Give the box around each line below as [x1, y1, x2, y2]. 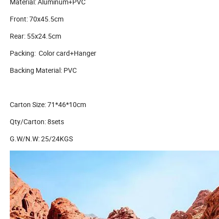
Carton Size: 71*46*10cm [10, 100, 86, 109]
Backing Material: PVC [10, 66, 77, 75]
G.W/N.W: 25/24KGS [10, 134, 73, 144]
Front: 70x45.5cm [10, 14, 66, 24]
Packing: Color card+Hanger [10, 48, 102, 58]
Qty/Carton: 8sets [10, 117, 64, 127]
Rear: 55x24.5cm [10, 31, 61, 41]
